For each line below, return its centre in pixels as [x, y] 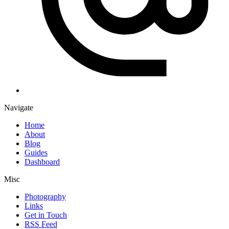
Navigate [19, 107]
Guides [36, 152]
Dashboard [42, 162]
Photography [45, 196]
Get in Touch [46, 215]
